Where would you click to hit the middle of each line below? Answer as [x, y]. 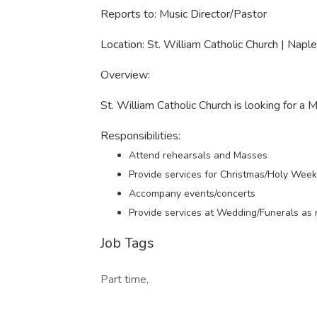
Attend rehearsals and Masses [198, 155]
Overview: [125, 75]
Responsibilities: [140, 136]
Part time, [125, 279]
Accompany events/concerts [192, 194]
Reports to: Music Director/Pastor [184, 14]
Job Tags [127, 243]
